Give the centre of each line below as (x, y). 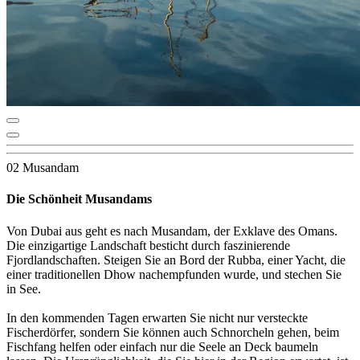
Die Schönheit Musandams (79, 199)
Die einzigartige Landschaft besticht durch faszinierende (148, 245)
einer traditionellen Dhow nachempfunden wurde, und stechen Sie (174, 274)
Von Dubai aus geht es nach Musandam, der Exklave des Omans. (172, 231)
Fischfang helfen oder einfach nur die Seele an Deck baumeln (162, 346)
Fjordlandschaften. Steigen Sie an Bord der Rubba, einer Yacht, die (176, 260)
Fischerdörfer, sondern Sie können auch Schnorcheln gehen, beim (173, 332)
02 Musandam (43, 168)
